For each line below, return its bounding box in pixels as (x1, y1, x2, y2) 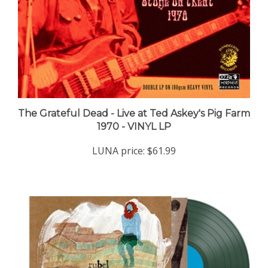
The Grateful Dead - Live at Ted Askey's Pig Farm (18, 96, 250, 108)
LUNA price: (92, 133, 145, 146)
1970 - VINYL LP (97, 109, 171, 121)
